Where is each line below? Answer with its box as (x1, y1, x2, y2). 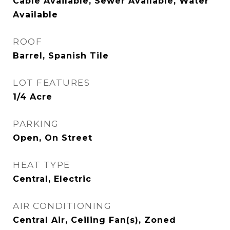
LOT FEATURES (13, 78, 90, 88)
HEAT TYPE (13, 160, 70, 170)
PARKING (13, 119, 59, 129)
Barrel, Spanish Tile (13, 51, 109, 61)
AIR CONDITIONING (13, 201, 111, 211)
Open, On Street (13, 133, 92, 143)
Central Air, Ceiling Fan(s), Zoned (13, 215, 176, 225)
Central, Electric (13, 174, 91, 184)
